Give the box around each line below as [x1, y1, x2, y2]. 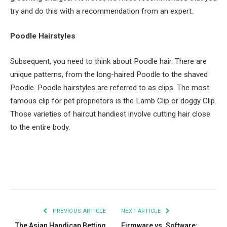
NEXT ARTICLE [121, 208, 163, 215]
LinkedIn [121, 165, 154, 174]
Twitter [53, 165, 80, 174]
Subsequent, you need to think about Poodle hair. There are [10, 57, 207, 66]
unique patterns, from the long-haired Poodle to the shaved [10, 70, 208, 80]
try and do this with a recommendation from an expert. [10, 6, 193, 16]
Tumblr [153, 165, 180, 174]
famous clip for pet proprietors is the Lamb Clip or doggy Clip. [10, 96, 216, 106]
